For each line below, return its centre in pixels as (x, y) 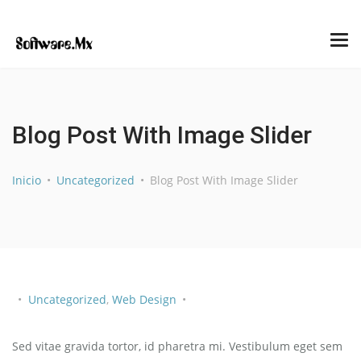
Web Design (144, 299)
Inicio (27, 180)
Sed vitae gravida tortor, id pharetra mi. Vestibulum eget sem (177, 346)
